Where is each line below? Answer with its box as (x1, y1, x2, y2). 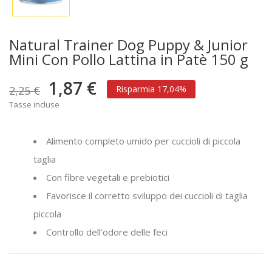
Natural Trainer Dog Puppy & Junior (9, 35, 248, 55)
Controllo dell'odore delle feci (46, 226, 168, 239)
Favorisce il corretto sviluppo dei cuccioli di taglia (46, 189, 248, 202)
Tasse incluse (9, 99, 59, 110)
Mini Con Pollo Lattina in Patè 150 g (9, 49, 248, 70)
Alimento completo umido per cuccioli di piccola (46, 135, 240, 148)
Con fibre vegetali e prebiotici (46, 171, 169, 184)
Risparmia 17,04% (116, 83, 186, 95)
